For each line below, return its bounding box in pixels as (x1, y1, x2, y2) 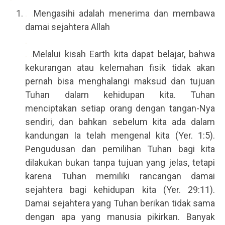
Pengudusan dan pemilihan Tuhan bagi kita (25, 144, 215, 155)
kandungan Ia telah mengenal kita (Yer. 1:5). (25, 130, 215, 141)
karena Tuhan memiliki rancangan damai (25, 171, 215, 182)
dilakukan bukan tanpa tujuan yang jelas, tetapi (25, 157, 215, 168)
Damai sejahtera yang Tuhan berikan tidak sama (25, 198, 215, 209)
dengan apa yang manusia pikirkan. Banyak (25, 211, 215, 222)
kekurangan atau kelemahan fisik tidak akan (25, 62, 215, 73)
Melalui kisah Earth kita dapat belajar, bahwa (33, 49, 215, 60)
